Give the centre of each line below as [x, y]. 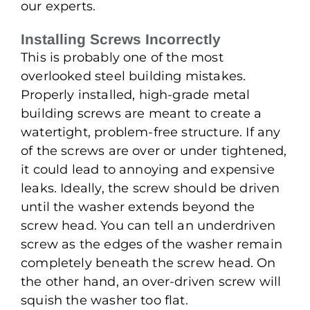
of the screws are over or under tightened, [154, 151]
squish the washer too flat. [104, 300]
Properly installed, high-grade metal [136, 94]
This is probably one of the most [122, 57]
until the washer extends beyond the [138, 207]
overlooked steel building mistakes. [134, 76]
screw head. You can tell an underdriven [148, 225]
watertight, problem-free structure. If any [151, 132]
